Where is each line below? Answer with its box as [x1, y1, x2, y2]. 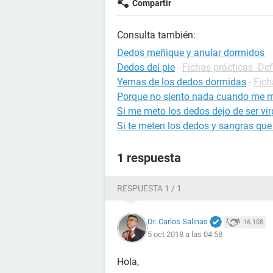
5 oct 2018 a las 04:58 [147, 230, 222, 239]
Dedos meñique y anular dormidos [117, 47, 264, 58]
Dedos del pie [117, 62, 175, 73]
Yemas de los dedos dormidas [117, 76, 246, 88]
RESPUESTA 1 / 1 [117, 183, 182, 193]
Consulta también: [117, 29, 196, 41]
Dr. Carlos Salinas [147, 216, 208, 226]
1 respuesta [117, 151, 181, 165]
